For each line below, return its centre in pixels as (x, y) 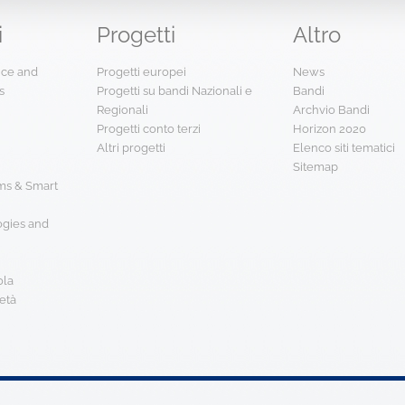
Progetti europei (142, 72)
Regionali (123, 110)
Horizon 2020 (329, 129)
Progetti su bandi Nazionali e (175, 91)
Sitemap (315, 167)
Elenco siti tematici (344, 148)
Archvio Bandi (331, 110)
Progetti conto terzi (149, 129)
